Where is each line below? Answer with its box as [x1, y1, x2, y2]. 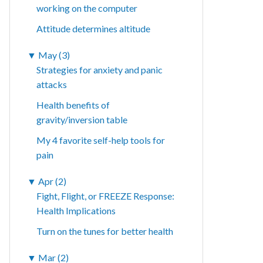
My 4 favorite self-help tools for [36, 134, 166, 146]
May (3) [38, 49, 70, 61]
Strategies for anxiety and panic [36, 64, 163, 76]
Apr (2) [38, 176, 67, 187]
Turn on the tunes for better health [36, 225, 174, 237]
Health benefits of [36, 99, 110, 111]
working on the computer [36, 2, 138, 14]
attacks [36, 79, 68, 90]
